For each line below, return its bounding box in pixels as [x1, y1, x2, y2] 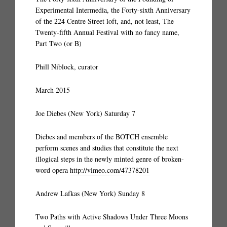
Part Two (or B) [35, 39, 82, 48]
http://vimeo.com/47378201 [70, 165, 149, 175]
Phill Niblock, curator [35, 62, 98, 71]
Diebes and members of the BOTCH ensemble [35, 132, 168, 141]
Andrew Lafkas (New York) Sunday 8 [35, 188, 145, 198]
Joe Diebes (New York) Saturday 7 [35, 108, 135, 118]
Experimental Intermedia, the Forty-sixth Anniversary [35, 5, 191, 15]
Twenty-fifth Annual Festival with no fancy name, [35, 27, 179, 37]
